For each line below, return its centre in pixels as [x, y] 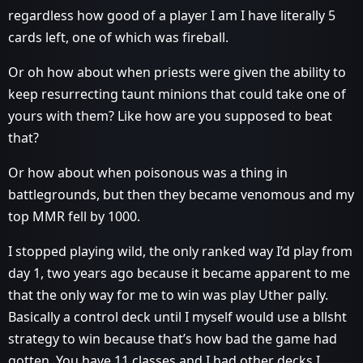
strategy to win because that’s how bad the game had [173, 338]
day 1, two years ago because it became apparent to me [179, 273]
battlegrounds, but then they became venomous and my [181, 194]
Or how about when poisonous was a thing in [148, 172]
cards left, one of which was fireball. [118, 37]
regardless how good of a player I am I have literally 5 [172, 15]
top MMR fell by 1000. [74, 216]
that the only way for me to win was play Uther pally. [168, 295]
